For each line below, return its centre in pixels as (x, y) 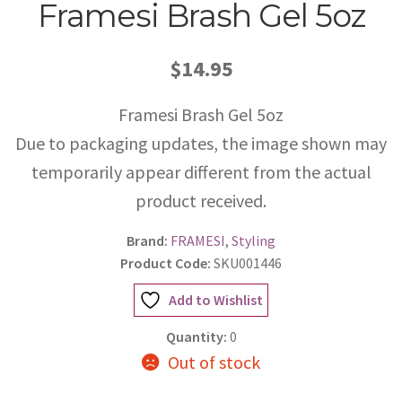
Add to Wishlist (216, 299)
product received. (201, 200)
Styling (253, 240)
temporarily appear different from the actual (201, 171)
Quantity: (196, 336)
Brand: (147, 240)
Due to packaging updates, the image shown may (201, 143)
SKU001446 (246, 262)
